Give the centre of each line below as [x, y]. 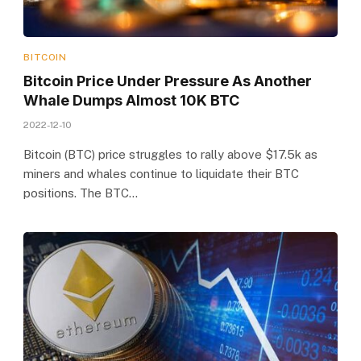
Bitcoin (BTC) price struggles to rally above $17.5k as [171, 154]
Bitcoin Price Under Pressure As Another [168, 81]
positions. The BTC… [81, 193]
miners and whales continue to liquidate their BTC [162, 173]
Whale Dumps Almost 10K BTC [132, 100]
